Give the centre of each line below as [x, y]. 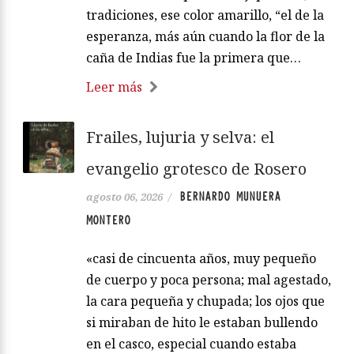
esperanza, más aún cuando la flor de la [205, 37]
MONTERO [108, 221]
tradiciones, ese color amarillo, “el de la [205, 15]
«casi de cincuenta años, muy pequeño [201, 259]
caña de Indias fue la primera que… [194, 58]
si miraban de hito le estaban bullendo [202, 323]
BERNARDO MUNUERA [230, 197]
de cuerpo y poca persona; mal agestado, [209, 280]
